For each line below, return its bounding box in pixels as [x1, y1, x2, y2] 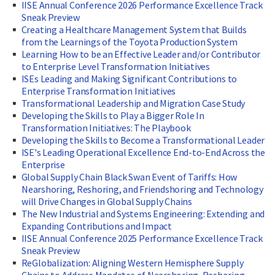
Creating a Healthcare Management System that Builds [21, 23, 247, 36]
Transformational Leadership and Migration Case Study [21, 97, 246, 110]
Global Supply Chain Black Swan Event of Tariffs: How [21, 171, 238, 184]
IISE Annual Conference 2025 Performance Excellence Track [21, 232, 263, 245]
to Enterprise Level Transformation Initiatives [21, 60, 210, 73]
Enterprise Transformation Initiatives [21, 85, 176, 98]
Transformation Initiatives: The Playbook [21, 122, 191, 134]
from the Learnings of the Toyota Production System [21, 36, 238, 48]
